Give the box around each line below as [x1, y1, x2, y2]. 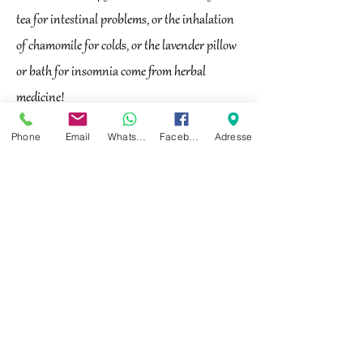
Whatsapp [136, 130, 146, 143]
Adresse [214, 130, 253, 143]
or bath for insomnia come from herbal [16, 64, 206, 80]
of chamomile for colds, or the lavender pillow [16, 38, 237, 54]
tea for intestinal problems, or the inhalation [16, 12, 234, 28]
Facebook [189, 130, 199, 143]
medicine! [16, 90, 65, 106]
